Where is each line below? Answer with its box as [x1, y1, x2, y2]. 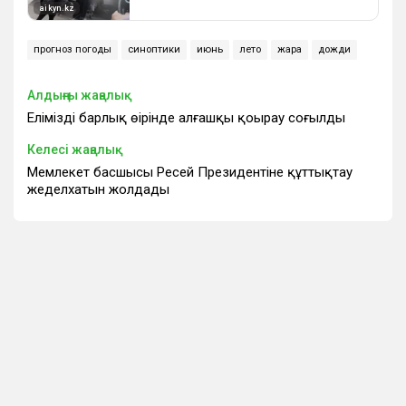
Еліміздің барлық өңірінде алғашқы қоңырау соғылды [27, 110, 345, 127]
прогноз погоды [34, 43, 111, 56]
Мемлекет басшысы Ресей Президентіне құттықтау [27, 164, 353, 181]
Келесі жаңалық [27, 142, 123, 158]
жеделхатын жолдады [27, 181, 169, 198]
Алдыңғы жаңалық [27, 88, 132, 103]
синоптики [128, 43, 180, 56]
